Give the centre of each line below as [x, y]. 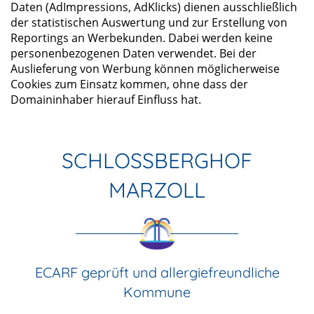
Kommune [157, 292]
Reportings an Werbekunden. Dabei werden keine [142, 37]
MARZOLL [157, 190]
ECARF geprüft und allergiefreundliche [157, 272]
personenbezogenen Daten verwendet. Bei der [134, 53]
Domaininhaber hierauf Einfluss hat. [106, 99]
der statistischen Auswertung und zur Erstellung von [149, 22]
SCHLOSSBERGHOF [157, 160]
